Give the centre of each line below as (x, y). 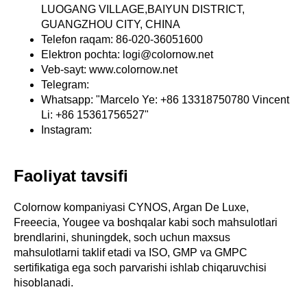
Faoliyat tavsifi (71, 175)
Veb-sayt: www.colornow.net (109, 69)
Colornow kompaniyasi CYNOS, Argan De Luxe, (131, 207)
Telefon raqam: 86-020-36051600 (122, 39)
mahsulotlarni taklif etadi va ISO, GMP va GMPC (131, 252)
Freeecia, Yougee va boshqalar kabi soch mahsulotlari (146, 222)
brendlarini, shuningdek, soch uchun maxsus (122, 237)
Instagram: (66, 130)
